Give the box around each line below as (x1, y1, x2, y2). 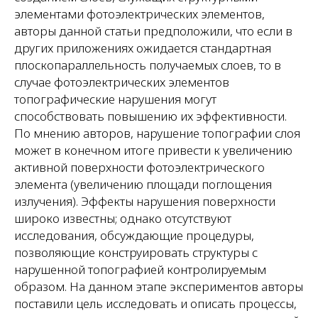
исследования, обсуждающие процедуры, (14, 227, 254, 243)
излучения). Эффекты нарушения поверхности (14, 193, 275, 209)
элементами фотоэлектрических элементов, (14, 6, 265, 22)
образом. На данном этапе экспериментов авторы (14, 278, 303, 295)
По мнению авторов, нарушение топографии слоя (14, 125, 300, 141)
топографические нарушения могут (14, 91, 216, 107)
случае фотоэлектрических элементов (14, 74, 229, 90)
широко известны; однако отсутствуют (14, 210, 231, 226)
